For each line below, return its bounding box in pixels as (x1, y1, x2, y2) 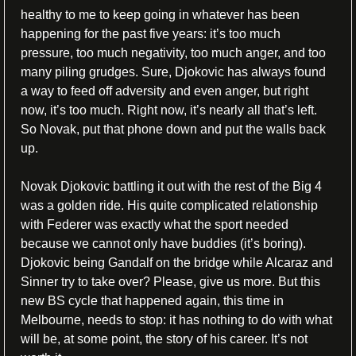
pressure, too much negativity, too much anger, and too (21, 45, 326, 60)
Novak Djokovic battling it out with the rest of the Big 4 (21, 179, 322, 193)
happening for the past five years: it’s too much (21, 26, 281, 41)
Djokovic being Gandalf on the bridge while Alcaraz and (21, 255, 333, 269)
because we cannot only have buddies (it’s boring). (21, 236, 306, 250)
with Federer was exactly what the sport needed (21, 217, 288, 231)
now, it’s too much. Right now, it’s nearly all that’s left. (21, 103, 317, 117)
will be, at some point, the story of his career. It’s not (21, 331, 308, 346)
